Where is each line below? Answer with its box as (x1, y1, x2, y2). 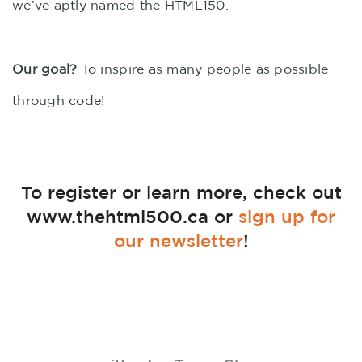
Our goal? (12, 61, 78, 76)
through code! (12, 93, 105, 107)
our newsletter (113, 230, 243, 250)
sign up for (238, 206, 335, 226)
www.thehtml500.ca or (27, 206, 238, 226)
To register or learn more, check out (20, 182, 342, 202)
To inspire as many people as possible (77, 61, 329, 76)
